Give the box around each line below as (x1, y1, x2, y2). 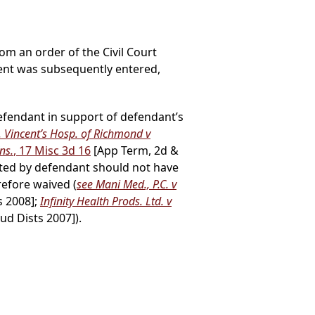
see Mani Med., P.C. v (77, 176, 176, 193)
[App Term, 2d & (91, 143, 179, 159)
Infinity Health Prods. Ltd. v (40, 193, 172, 210)
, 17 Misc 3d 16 (13, 143, 91, 159)
